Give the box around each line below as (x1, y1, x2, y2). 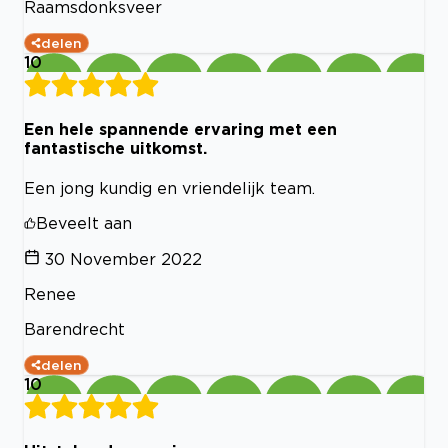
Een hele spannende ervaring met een (24, 119, 337, 138)
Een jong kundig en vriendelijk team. (24, 179, 315, 198)
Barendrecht (24, 320, 125, 339)
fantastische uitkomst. (24, 138, 207, 157)
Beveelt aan (36, 214, 132, 233)
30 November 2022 (45, 250, 202, 269)
